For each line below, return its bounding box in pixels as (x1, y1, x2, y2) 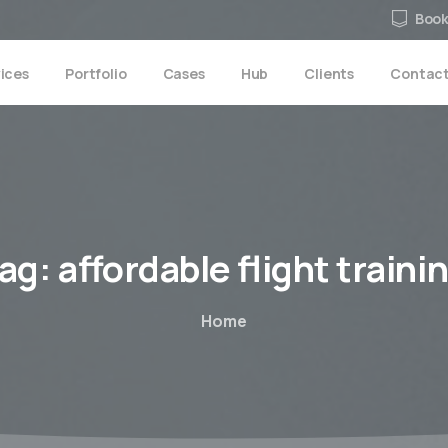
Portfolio (64, 63, 127, 83)
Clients (304, 63, 355, 83)
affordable (58, 243, 231, 293)
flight (237, 243, 330, 293)
